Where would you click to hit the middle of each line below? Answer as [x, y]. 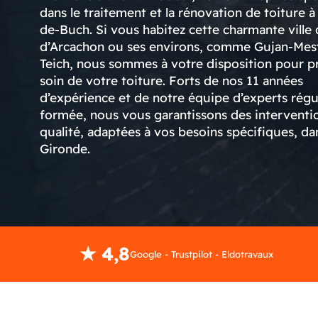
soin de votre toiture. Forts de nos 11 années [171, 80]
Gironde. [65, 148]
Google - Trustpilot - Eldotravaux [201, 254]
